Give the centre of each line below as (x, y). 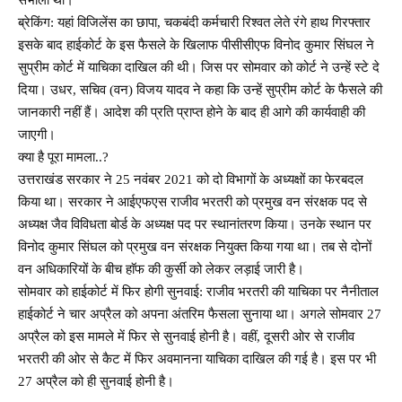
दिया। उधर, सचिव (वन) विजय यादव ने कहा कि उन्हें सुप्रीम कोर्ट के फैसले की (200, 89)
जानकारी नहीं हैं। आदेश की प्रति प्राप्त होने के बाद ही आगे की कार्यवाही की (192, 112)
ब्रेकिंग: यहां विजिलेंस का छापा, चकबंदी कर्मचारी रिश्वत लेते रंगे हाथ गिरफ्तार (194, 22)
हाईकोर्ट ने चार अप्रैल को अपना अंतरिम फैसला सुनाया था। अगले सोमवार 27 (200, 314)
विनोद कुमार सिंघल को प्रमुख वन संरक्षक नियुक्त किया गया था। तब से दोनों (195, 246)
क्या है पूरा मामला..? (63, 157)
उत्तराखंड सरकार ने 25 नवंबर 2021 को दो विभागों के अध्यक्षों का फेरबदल (191, 179)
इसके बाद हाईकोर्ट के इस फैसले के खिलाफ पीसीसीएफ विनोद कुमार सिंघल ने (196, 44)
